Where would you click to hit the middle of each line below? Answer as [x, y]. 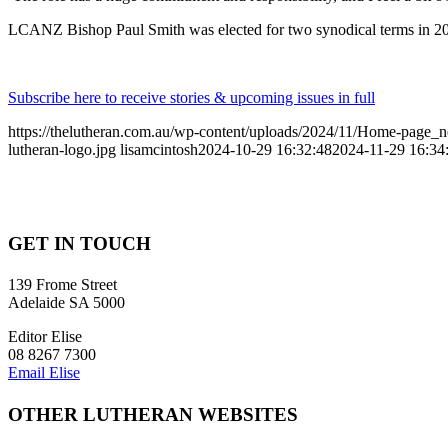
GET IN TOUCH [79, 243]
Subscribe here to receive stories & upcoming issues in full [191, 97]
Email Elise [44, 373]
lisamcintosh [159, 149]
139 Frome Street [62, 285]
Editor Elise [45, 337]
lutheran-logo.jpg [62, 149]
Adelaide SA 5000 [66, 303]
